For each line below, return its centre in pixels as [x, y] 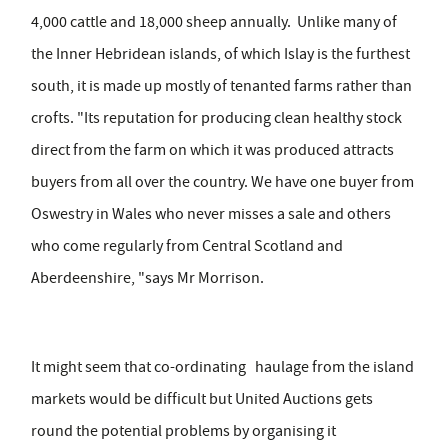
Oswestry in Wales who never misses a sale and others [211, 214]
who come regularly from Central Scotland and [187, 246]
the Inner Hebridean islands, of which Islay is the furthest [220, 54]
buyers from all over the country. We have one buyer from [222, 182]
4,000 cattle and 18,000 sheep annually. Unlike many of [214, 22]
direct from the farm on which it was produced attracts [212, 150]
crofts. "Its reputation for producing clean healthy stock [216, 118]
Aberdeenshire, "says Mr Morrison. [149, 278]
